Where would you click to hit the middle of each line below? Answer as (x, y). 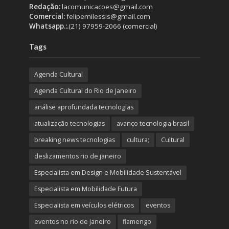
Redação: (44, 7)
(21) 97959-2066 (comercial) (113, 26)
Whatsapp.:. (49, 26)
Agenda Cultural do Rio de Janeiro (85, 91)
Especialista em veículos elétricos (84, 205)
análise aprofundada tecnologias (84, 107)
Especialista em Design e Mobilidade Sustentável (108, 173)
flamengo (137, 222)
